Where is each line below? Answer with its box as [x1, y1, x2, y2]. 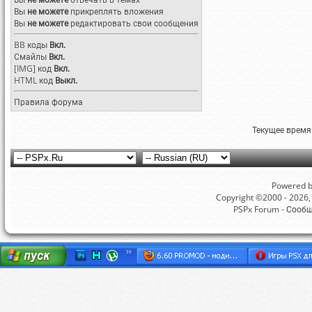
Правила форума [14, 96, 83, 108]
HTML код [14, 75, 55, 86]
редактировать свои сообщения [68, 17, 198, 29]
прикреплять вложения [68, 6, 164, 17]
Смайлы [14, 51, 47, 63]
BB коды [14, 39, 47, 51]
